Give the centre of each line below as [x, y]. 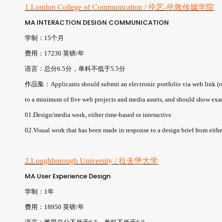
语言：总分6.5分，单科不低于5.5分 [75, 68]
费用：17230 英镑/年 [55, 53]
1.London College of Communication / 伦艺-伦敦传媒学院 [119, 7]
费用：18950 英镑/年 [55, 207]
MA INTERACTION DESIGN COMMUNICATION [97, 22]
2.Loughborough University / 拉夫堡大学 [91, 161]
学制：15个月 [44, 38]
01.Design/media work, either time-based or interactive [98, 114]
